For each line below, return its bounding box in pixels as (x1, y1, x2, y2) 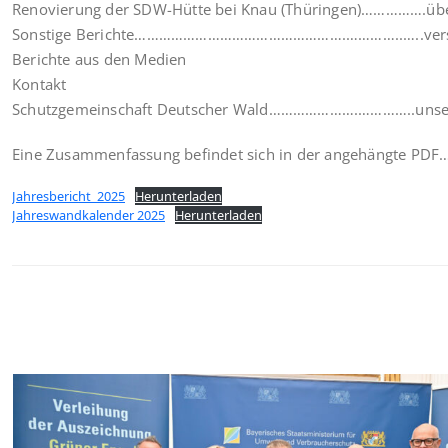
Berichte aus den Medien (12, 48, 187, 69)
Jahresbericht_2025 (12, 186, 125, 205)
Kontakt (12, 73, 67, 94)
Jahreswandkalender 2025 (12, 205, 165, 224)
